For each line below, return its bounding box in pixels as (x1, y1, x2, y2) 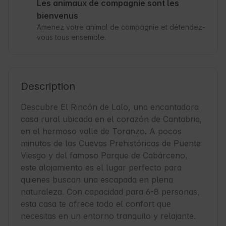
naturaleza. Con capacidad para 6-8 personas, (21, 187, 200, 197)
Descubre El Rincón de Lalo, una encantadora (21, 102, 199, 112)
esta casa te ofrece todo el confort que (21, 199, 171, 209)
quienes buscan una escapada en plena (21, 175, 173, 185)
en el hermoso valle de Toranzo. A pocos (21, 126, 182, 137)
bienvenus (37, 11, 78, 21)
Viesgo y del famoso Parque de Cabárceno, (21, 150, 188, 161)
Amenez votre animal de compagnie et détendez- (37, 23, 205, 32)
